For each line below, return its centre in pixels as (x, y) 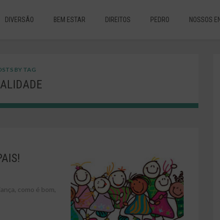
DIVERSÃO (20, 20)
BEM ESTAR (70, 20)
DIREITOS (118, 20)
